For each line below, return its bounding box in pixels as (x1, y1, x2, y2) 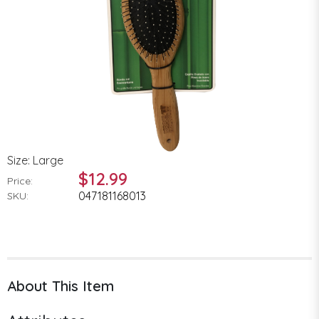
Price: (7, 174, 33, 187)
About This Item (7, 276, 114, 295)
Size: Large (7, 152, 63, 167)
